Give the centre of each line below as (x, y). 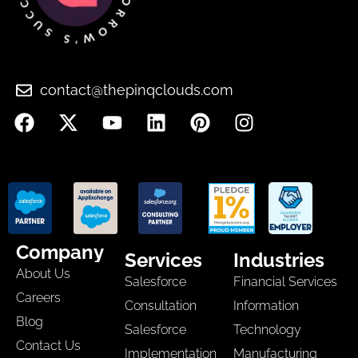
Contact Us (48, 346)
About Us (43, 274)
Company (60, 253)
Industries (279, 261)
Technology (267, 330)
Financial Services (285, 282)
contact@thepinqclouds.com (137, 90)
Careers (38, 298)
